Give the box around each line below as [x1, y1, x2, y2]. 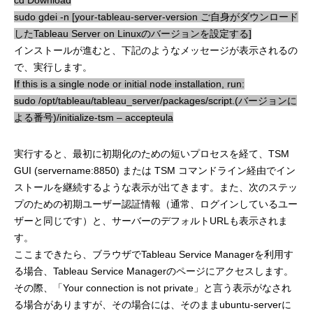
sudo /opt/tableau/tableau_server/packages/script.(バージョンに [14, 94, 297, 106]
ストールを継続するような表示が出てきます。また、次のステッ [14, 181, 298, 193]
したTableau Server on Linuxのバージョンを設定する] [14, 27, 252, 39]
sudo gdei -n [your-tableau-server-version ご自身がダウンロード [14, 10, 298, 22]
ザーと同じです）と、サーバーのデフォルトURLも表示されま [14, 214, 288, 226]
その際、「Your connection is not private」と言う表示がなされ [14, 282, 291, 293]
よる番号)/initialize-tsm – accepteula [14, 111, 173, 123]
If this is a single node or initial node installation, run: [14, 78, 245, 89]
